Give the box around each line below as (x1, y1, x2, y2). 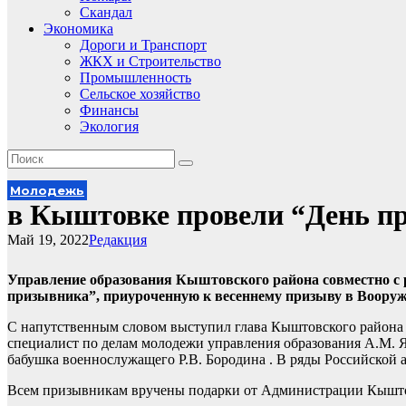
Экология (80, 119, 139, 134)
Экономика (43, 21, 113, 36)
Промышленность (80, 70, 191, 85)
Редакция (89, 232, 147, 247)
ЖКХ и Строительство (80, 53, 221, 69)
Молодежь (10, 183, 84, 198)
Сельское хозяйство (80, 86, 200, 101)
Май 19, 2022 (7, 232, 89, 247)
